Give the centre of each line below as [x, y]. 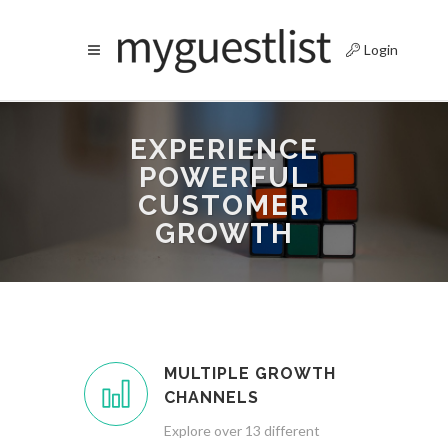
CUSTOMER [224, 205]
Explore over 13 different [242, 430]
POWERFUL [224, 177]
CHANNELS [211, 397]
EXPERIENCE [224, 149]
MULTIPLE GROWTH [250, 373]
